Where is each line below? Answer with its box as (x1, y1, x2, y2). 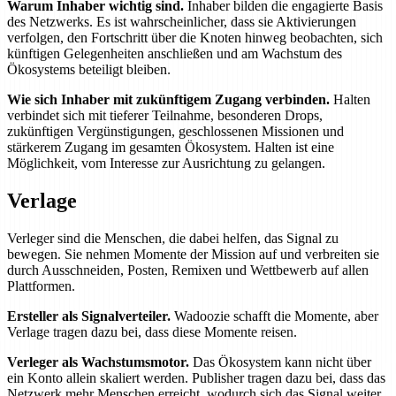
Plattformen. (7, 278, 75, 294)
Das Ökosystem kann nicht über (189, 354, 371, 370)
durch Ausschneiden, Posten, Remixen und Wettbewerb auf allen (7, 263, 369, 278)
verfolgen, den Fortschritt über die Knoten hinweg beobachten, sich (7, 30, 383, 46)
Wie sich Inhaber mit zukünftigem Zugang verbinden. (7, 92, 330, 108)
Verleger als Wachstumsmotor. (7, 354, 189, 370)
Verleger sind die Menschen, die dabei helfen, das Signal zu (7, 231, 339, 247)
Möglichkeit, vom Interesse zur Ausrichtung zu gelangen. (7, 156, 325, 171)
